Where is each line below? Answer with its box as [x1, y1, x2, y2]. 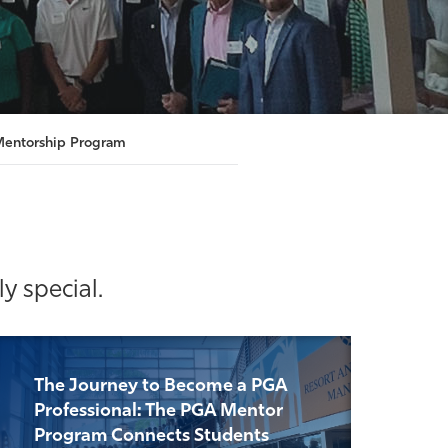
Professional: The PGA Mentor [34, 402, 284, 421]
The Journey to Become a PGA [34, 377, 288, 396]
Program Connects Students [34, 427, 270, 446]
